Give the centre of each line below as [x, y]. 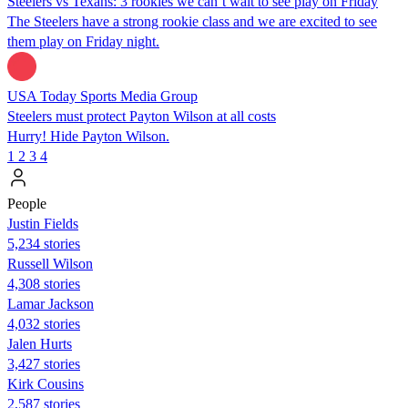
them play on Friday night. [83, 41]
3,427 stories [44, 363]
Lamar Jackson [51, 303]
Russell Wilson [50, 263]
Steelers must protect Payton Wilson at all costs [142, 116]
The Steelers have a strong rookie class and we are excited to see [192, 21]
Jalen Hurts [40, 343]
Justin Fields [43, 223]
